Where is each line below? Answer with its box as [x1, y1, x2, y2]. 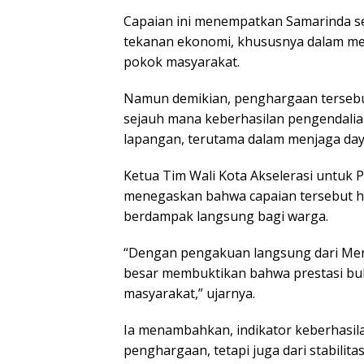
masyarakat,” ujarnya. [123, 284, 255, 303]
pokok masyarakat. [123, 53, 240, 71]
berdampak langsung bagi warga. [123, 207, 328, 226]
